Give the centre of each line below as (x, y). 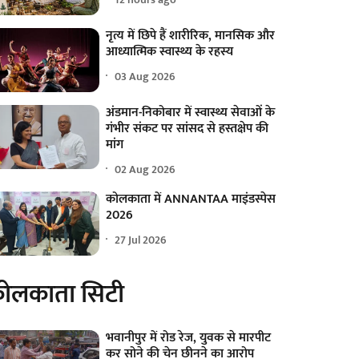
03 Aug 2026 (145, 76)
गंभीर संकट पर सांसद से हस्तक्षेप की (188, 129)
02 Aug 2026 (145, 169)
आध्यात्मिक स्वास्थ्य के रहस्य (170, 52)
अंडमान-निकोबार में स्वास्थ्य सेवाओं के (191, 113)
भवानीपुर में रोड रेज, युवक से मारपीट (189, 338)
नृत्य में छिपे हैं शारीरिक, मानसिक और (191, 36)
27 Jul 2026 (141, 240)
